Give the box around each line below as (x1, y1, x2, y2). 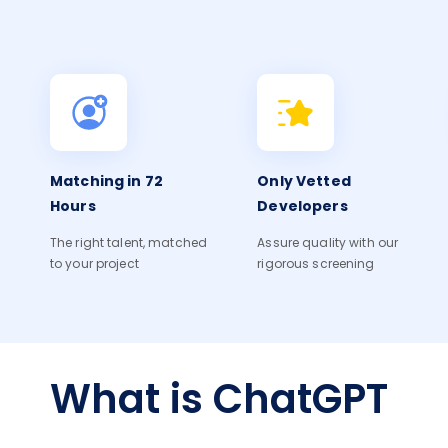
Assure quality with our (257, 234, 399, 254)
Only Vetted (257, 170, 351, 194)
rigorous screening (257, 255, 375, 275)
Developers (257, 195, 348, 219)
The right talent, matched (50, 234, 207, 254)
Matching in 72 (50, 170, 163, 194)
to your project (50, 255, 139, 275)
